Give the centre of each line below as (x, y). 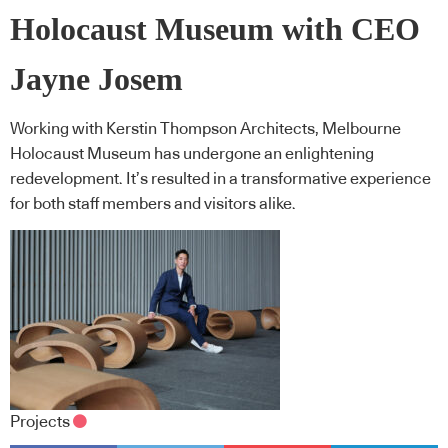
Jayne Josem (96, 79)
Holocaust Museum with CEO (215, 29)
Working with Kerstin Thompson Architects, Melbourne (205, 129)
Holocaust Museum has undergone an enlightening (192, 154)
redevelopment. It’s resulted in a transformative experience (220, 179)
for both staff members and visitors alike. (153, 204)
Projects (40, 421)
